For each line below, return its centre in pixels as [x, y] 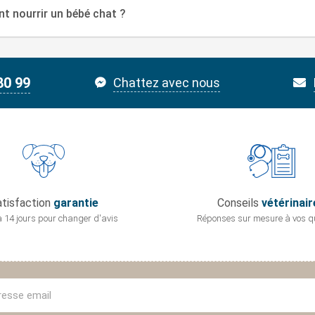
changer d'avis [88, 219]
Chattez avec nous [167, 83]
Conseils [239, 203]
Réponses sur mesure [240, 219]
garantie [76, 203]
